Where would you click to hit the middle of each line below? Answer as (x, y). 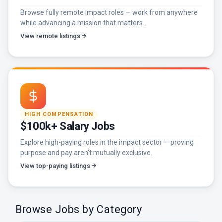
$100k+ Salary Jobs (68, 126)
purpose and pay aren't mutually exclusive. (86, 152)
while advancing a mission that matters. (82, 23)
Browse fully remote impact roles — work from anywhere (109, 12)
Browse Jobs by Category (79, 210)
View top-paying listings (55, 166)
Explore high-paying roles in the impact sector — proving (107, 142)
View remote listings (50, 36)
